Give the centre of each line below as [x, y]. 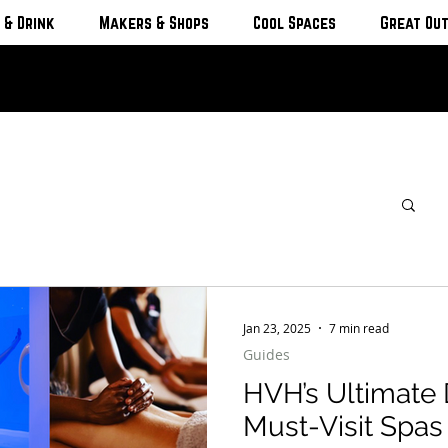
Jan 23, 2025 [277, 328]
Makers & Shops [153, 22]
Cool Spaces [294, 22]
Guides [266, 354]
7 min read [359, 328]
